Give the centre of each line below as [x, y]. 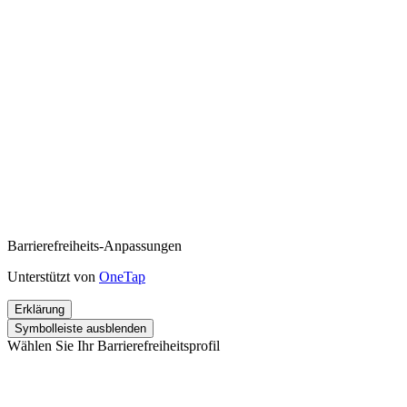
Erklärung [40, 310]
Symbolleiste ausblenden [80, 329]
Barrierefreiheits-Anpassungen [94, 246]
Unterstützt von [53, 277]
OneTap [122, 277]
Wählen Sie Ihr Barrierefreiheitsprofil [114, 346]
